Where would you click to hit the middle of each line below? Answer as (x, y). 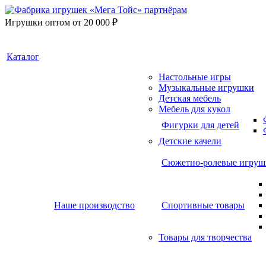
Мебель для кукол (194, 109)
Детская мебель (190, 98)
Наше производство (94, 205)
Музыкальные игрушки (206, 88)
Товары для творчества (205, 237)
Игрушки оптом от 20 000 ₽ (61, 22)
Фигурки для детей (200, 125)
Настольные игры (195, 77)
